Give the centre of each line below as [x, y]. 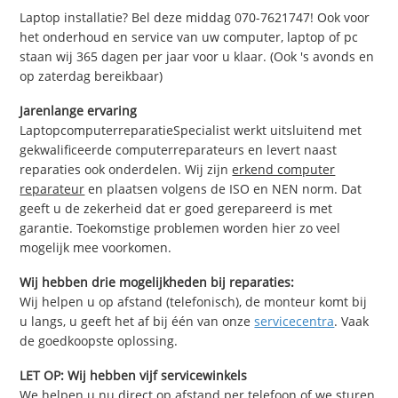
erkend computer [284, 169]
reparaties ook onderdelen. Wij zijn [126, 169]
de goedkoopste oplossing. [99, 340]
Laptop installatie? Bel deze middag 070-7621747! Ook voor [195, 18]
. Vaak [352, 321]
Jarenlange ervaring [79, 110]
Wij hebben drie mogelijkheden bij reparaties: [157, 282]
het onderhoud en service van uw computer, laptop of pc [189, 37]
